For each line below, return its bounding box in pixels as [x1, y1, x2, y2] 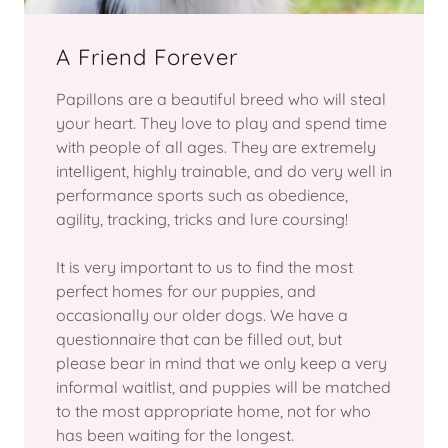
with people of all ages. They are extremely [56, 136, 376, 157]
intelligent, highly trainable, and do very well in [56, 160, 392, 181]
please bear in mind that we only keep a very [56, 352, 387, 373]
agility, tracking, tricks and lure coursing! [56, 208, 352, 229]
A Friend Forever [56, 42, 238, 71]
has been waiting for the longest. [56, 424, 294, 445]
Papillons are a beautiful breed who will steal [56, 88, 386, 109]
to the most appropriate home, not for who [56, 400, 371, 421]
